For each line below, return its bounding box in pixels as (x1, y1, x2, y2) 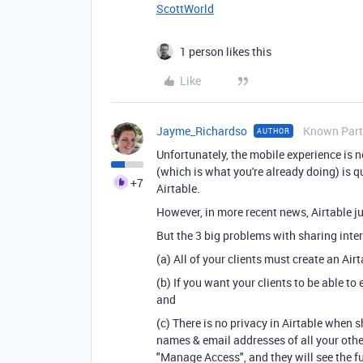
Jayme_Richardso (156, 123, 247, 139)
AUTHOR (257, 126, 290, 136)
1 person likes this (180, 44, 271, 59)
